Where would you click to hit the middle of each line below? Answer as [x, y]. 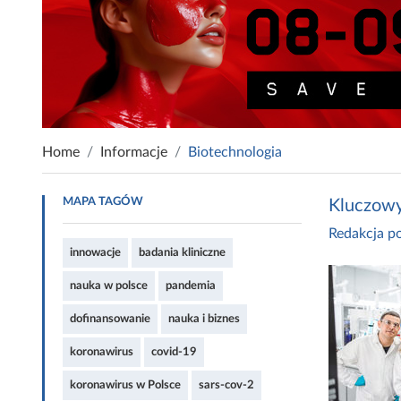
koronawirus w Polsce [125, 384]
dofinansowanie [110, 318]
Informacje [134, 152]
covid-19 [174, 351]
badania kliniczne [182, 252]
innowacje [95, 252]
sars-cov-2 [226, 384]
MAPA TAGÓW [103, 201]
